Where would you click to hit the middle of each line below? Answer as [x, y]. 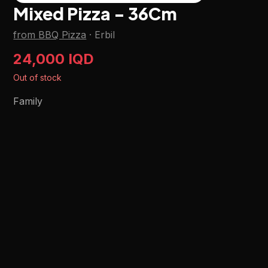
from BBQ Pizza [50, 35]
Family [28, 101]
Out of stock [38, 77]
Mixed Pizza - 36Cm [95, 13]
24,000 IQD [54, 59]
